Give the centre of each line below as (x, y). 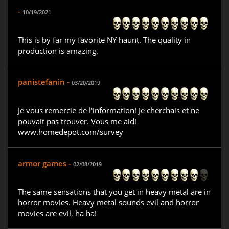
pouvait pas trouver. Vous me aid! (77, 121)
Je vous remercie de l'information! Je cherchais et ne (109, 111)
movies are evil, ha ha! (57, 213)
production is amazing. (58, 51)
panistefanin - (45, 82)
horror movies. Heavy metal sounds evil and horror (108, 203)
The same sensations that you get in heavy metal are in (114, 192)
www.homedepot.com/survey (71, 132)
